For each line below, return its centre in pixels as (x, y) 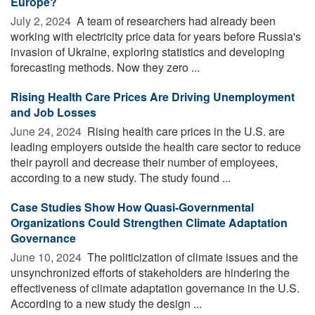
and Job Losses (53, 112)
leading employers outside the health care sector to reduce (156, 146)
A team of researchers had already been (175, 20)
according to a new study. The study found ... (121, 177)
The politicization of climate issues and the (191, 257)
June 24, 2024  (47, 131)
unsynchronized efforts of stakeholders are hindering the (150, 272)
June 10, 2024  (47, 257)
